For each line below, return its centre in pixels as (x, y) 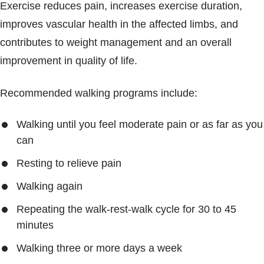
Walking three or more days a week (99, 248)
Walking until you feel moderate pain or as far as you (140, 124)
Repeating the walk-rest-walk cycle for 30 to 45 (126, 209)
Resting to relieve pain (69, 163)
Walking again (49, 186)
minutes (35, 225)
